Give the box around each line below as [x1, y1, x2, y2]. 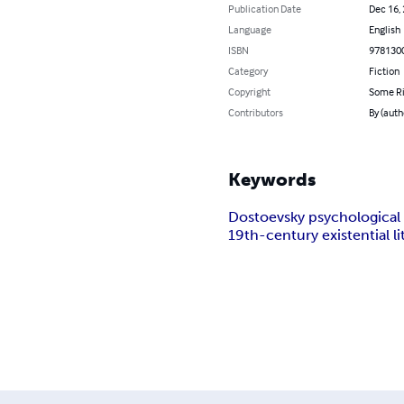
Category [228, 63, 269, 78]
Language [228, 22, 272, 36]
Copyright [228, 84, 271, 98]
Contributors [228, 105, 284, 119]
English [368, 22, 400, 36]
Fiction [368, 63, 399, 78]
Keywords [228, 168, 317, 190]
